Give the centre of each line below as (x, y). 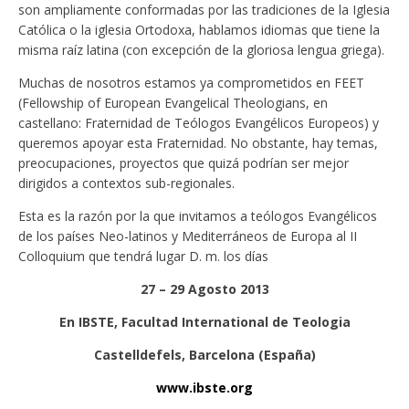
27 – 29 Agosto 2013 (204, 289)
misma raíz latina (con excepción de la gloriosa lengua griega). (201, 50)
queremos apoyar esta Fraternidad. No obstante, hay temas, (198, 143)
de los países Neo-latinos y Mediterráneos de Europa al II (188, 236)
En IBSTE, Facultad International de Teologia (204, 322)
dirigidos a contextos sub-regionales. (126, 184)
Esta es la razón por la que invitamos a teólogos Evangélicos (198, 216)
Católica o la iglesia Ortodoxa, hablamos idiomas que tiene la (199, 30)
